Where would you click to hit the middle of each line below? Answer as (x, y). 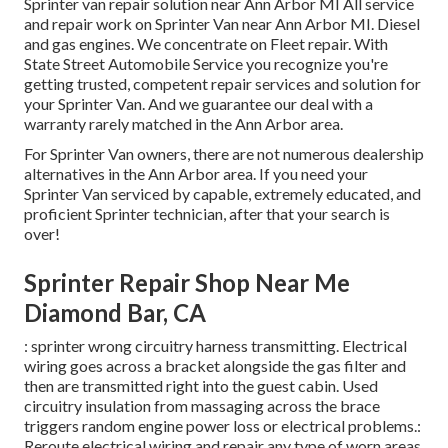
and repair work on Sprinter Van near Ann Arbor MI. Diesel (222, 24)
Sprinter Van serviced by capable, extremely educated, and (222, 194)
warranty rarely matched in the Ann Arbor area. (183, 124)
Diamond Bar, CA (115, 313)
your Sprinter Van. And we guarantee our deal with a (198, 104)
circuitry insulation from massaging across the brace (202, 406)
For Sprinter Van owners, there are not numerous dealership (224, 154)
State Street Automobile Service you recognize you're (206, 64)
